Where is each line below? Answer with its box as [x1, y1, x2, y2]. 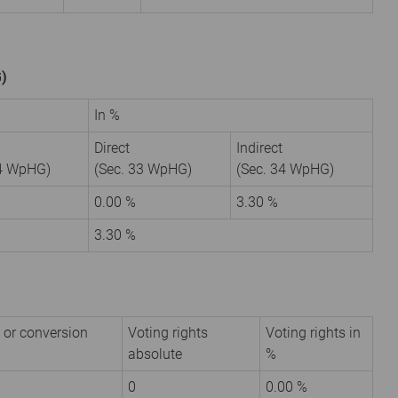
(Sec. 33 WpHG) [94, 160, 192, 178]
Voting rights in [266, 323, 361, 341]
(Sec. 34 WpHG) [236, 160, 334, 178]
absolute [128, 345, 182, 362]
